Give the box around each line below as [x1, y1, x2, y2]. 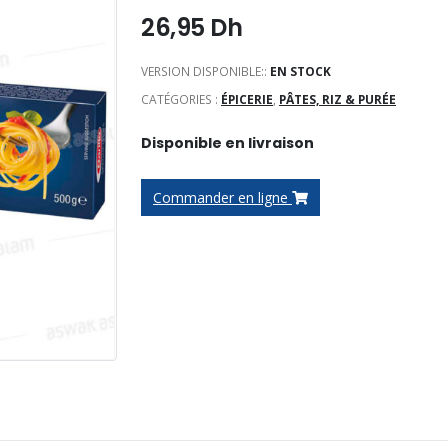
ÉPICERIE [221, 91, 273, 109]
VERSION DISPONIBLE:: [141, 63, 270, 81]
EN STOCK [270, 63, 331, 81]
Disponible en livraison [141, 132, 314, 153]
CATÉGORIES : [141, 91, 221, 109]
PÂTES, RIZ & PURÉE [279, 91, 396, 109]
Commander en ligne [153, 187, 292, 207]
